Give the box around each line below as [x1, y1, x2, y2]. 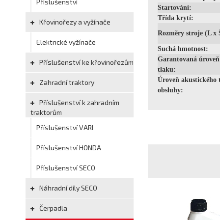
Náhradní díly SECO [38, 184, 97, 192]
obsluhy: [158, 86, 183, 94]
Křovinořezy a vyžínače [38, 18, 110, 26]
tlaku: [158, 66, 176, 73]
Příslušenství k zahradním [38, 98, 119, 107]
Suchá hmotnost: [158, 45, 208, 53]
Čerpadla [38, 204, 67, 212]
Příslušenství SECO [36, 164, 95, 172]
